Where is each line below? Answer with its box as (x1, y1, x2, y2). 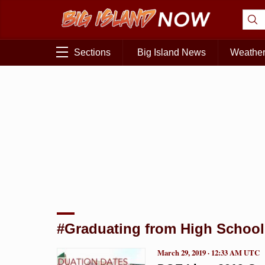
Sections (74, 47, 111, 58)
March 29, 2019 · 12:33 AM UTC (157, 247, 260, 258)
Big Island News (137, 47, 206, 58)
